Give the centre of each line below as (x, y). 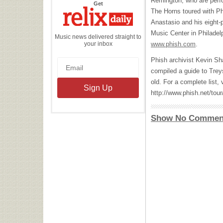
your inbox (98, 44)
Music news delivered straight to (98, 37)
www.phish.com (173, 44)
